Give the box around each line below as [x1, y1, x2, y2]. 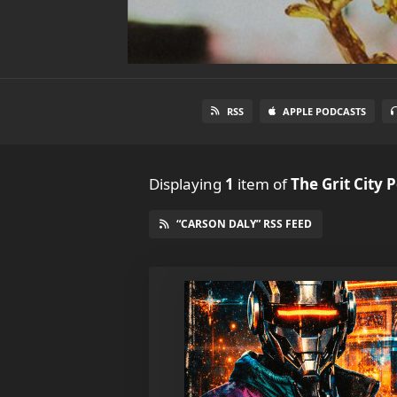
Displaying [149, 174, 225, 194]
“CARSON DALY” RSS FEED [176, 216, 312, 231]
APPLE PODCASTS [283, 105, 366, 118]
